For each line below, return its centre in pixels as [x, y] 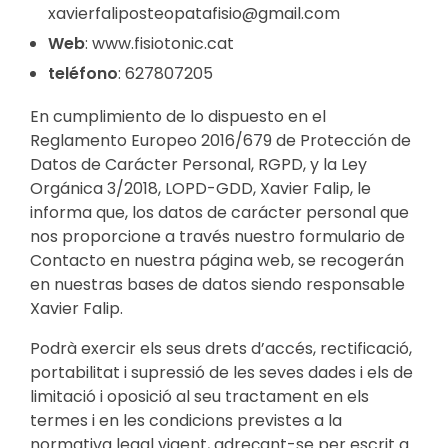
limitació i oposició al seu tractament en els [199, 396]
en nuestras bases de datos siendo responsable [217, 284]
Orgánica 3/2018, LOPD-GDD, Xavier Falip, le [200, 188]
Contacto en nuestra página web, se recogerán [217, 260]
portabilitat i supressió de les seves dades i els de [221, 372]
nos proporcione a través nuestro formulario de [217, 236]
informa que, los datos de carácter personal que [219, 212]
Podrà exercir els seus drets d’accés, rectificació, [221, 348]
